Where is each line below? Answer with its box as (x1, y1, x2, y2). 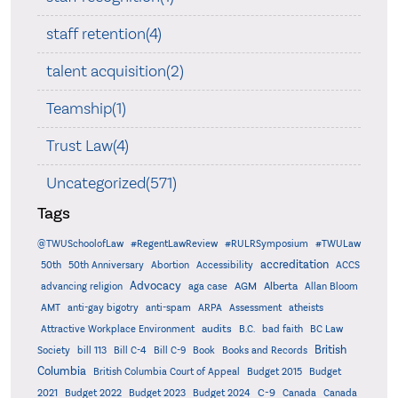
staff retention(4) (45, 24, 162, 44)
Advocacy (129, 279, 181, 293)
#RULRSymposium (224, 238, 308, 250)
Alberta (263, 280, 298, 292)
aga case (187, 281, 227, 292)
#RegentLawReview (130, 238, 218, 250)
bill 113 (76, 345, 107, 356)
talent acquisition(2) (45, 61, 184, 81)
